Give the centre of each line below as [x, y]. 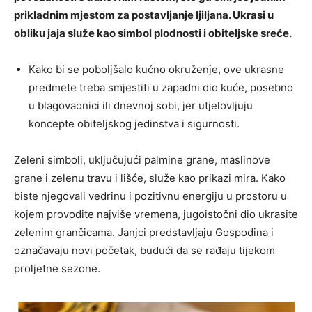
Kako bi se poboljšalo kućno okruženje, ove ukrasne [156, 70]
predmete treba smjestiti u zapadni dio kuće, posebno [161, 88]
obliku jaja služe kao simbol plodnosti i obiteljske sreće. [153, 33]
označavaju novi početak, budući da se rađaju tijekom [145, 251]
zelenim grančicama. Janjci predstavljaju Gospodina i [144, 233]
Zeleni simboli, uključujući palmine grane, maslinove [142, 160]
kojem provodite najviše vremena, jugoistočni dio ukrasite [156, 214]
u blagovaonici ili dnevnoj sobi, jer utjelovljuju [141, 106]
